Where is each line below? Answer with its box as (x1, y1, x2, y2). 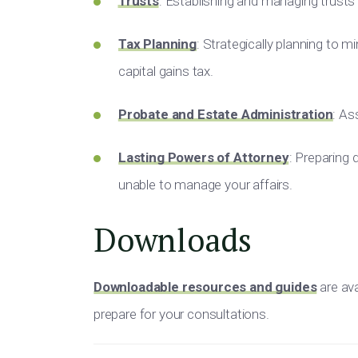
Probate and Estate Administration (118, 106, 333, 122)
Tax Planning (118, 36, 197, 52)
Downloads (93, 218, 252, 261)
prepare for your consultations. (93, 306, 269, 322)
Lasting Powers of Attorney (118, 149, 289, 165)
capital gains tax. (118, 63, 213, 79)
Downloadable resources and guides (93, 279, 317, 295)
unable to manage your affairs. (118, 177, 292, 193)
